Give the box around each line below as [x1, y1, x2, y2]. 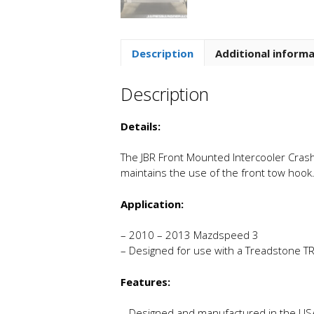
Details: [121, 118, 161, 133]
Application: [121, 196, 184, 211]
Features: [121, 274, 170, 289]
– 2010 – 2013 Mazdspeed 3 [121, 228, 259, 243]
